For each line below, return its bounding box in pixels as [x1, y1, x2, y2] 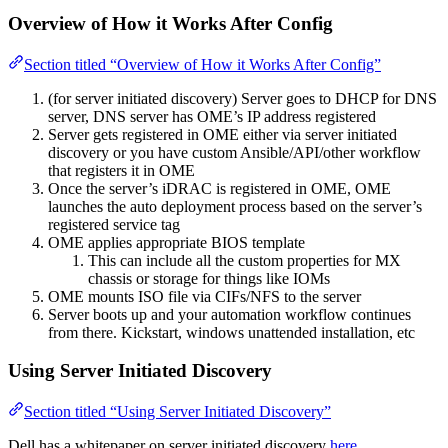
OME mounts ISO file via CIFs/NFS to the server [48, 287, 361, 305]
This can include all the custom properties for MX [88, 251, 401, 269]
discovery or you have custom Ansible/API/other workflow [48, 143, 421, 161]
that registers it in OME [48, 161, 195, 179]
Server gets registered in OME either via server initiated [48, 125, 397, 143]
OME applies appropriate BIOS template [48, 233, 305, 251]
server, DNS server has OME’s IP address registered [48, 107, 376, 125]
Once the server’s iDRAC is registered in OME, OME [48, 179, 391, 197]
